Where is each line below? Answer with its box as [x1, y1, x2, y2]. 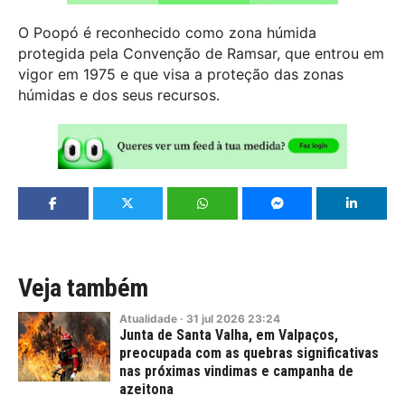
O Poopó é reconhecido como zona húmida [18, 23, 316, 42]
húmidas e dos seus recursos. [18, 85, 220, 104]
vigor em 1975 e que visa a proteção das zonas [18, 64, 344, 83]
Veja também [18, 273, 148, 304]
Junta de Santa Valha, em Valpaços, [119, 326, 338, 344]
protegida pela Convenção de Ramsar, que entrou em [18, 43, 384, 62]
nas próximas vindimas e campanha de [119, 363, 353, 381]
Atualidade [119, 312, 177, 326]
